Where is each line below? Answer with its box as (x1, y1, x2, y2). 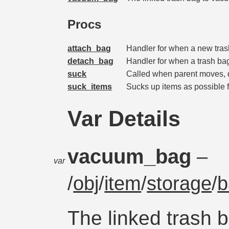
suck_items (67, 82, 112, 91)
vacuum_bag (67, 144, 197, 168)
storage (147, 172, 212, 194)
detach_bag (67, 56, 114, 65)
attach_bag (67, 43, 111, 53)
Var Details (67, 106, 181, 131)
